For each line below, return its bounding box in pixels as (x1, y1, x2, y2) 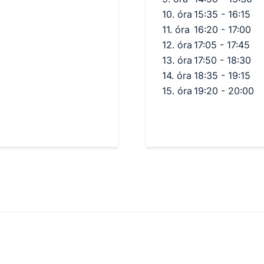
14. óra (162, 69, 192, 81)
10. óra (162, 8, 192, 20)
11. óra (162, 23, 190, 35)
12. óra (162, 38, 192, 51)
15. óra (162, 84, 192, 97)
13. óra (162, 54, 192, 66)
